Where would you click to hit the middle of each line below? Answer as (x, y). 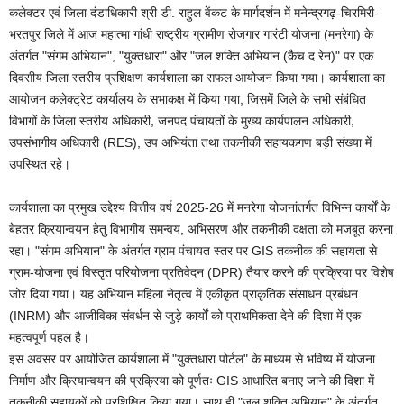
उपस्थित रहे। (40, 164)
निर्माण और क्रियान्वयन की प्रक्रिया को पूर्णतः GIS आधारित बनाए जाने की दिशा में (192, 381)
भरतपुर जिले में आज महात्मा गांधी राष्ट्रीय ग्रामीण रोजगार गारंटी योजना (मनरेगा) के (191, 34)
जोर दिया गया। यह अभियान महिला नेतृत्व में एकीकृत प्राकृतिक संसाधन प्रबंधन (184, 294)
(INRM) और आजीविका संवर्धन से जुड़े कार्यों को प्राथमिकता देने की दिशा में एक (185, 316)
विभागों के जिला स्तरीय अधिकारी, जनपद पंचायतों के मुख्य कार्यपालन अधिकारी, (182, 121)
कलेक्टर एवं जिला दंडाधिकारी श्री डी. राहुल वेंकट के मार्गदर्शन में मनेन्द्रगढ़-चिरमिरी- (194, 13)
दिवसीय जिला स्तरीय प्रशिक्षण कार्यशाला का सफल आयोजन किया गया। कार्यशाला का (197, 78)
